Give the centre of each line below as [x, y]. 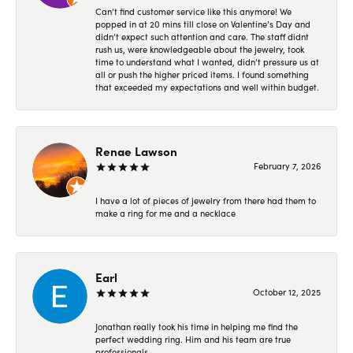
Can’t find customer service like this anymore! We [193, 11]
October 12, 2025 [287, 292]
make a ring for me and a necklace [165, 213]
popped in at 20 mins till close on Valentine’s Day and [203, 24]
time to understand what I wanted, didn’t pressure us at [207, 61]
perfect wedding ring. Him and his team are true [193, 339]
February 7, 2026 [287, 165]
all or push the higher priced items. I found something [202, 74]
